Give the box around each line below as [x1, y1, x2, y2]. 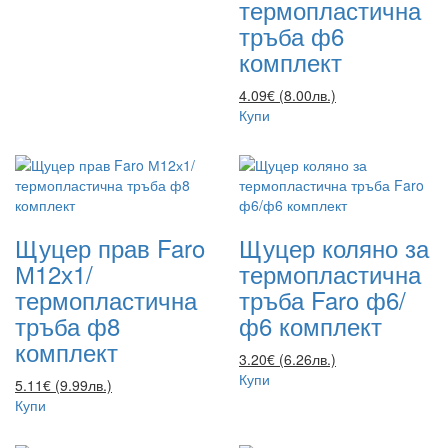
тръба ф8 [15, 307, 120, 343]
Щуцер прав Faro [15, 229, 205, 265]
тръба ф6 [239, 17, 344, 53]
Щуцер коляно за [239, 229, 429, 265]
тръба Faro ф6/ [239, 281, 406, 317]
